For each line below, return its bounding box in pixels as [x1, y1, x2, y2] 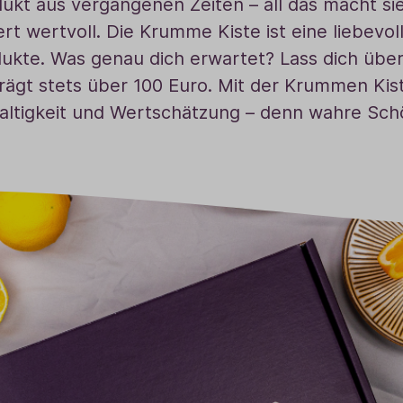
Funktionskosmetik [65, 20, 189, 39]
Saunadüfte [291, 20, 364, 39]
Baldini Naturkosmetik [14, 20, 163, 39]
